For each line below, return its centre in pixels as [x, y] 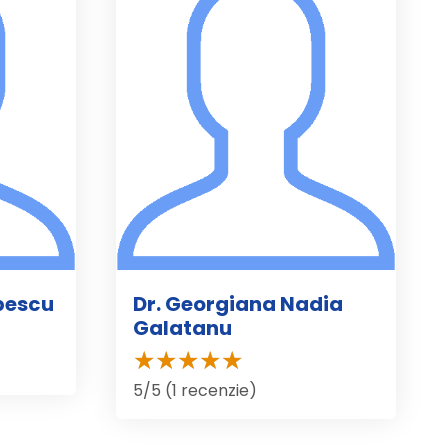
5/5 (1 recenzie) [195, 390]
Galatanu [182, 327]
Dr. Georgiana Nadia [238, 303]
